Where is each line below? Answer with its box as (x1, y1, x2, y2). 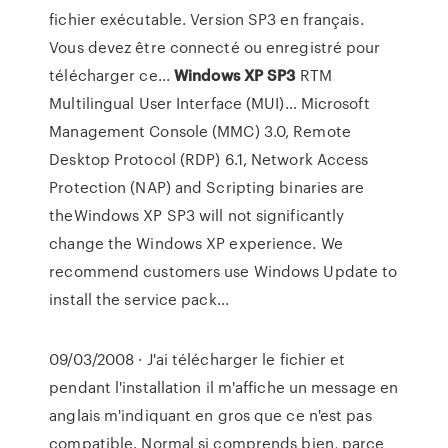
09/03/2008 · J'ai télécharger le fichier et (49, 348, 346, 370)
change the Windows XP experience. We (49, 232, 343, 254)
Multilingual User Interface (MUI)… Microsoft (49, 92, 370, 114)
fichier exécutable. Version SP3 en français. (49, 8, 364, 30)
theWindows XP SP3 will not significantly (49, 204, 345, 226)
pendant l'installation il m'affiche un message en (49, 376, 399, 398)
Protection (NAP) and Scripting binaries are (49, 176, 365, 198)
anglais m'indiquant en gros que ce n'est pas (49, 404, 372, 426)
